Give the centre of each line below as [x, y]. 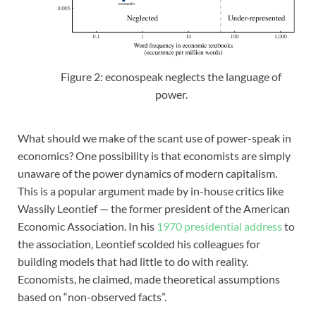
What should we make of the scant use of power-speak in [154, 138]
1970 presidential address [219, 226]
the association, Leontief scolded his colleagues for [139, 244]
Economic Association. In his [87, 226]
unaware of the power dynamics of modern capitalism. [147, 174]
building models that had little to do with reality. [133, 262]
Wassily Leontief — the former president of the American [154, 209]
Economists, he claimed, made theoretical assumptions [149, 279]
